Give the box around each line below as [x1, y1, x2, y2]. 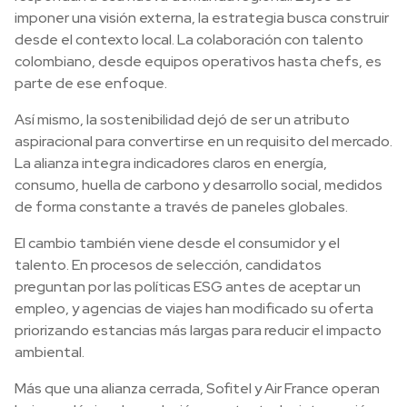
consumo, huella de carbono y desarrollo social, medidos [15, 175, 382, 194]
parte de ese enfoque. [15, 74, 167, 93]
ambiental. [15, 342, 84, 362]
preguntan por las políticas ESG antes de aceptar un [15, 277, 361, 296]
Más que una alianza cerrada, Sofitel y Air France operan [15, 379, 380, 398]
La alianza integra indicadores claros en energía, [15, 154, 327, 173]
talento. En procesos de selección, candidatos [15, 255, 322, 274]
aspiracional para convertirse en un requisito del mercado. [15, 132, 392, 151]
